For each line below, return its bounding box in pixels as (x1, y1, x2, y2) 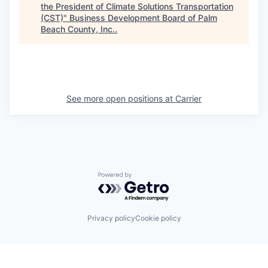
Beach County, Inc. (41, 24, 115, 34)
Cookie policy (135, 213, 181, 223)
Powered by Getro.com (98, 172, 203, 184)
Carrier (175, 93, 202, 103)
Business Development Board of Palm (69, 13, 217, 23)
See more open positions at (66, 93, 175, 103)
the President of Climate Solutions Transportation (41, 1, 233, 11)
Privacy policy (87, 213, 135, 223)
